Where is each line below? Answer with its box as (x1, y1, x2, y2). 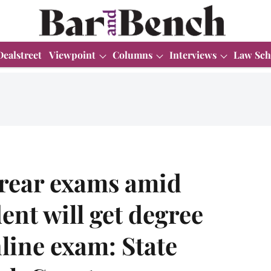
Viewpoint (49, 48, 96, 61)
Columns (113, 48, 152, 61)
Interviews (169, 48, 217, 61)
